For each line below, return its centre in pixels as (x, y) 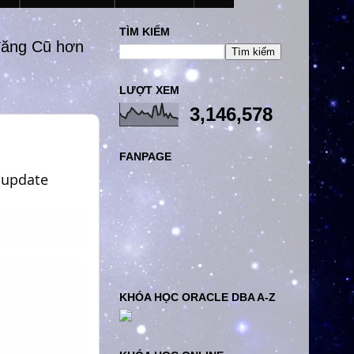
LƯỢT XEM (149, 90)
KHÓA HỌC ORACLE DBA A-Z (198, 297)
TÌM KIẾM (145, 32)
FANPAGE (145, 156)
